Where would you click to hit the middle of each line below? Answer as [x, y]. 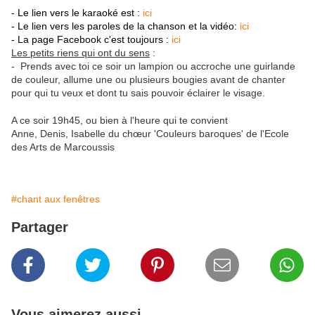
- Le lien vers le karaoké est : [76, 13]
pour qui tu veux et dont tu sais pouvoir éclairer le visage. [140, 93]
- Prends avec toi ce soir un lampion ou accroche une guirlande [153, 66]
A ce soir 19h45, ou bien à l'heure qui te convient [121, 121]
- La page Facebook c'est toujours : [91, 40]
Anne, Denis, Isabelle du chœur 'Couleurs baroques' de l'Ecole [150, 134]
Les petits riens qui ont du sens [81, 53]
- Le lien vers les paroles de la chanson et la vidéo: [124, 26]
